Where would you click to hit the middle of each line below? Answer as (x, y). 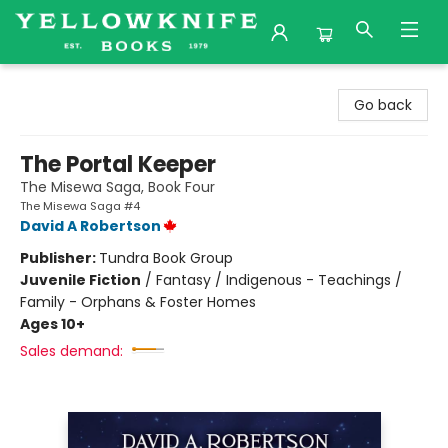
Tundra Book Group (166, 258)
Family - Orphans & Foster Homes (138, 302)
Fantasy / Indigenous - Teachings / (279, 280)
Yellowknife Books (76, 83)
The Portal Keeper (118, 164)
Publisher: (59, 258)
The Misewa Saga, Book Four (117, 187)
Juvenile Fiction (80, 280)
